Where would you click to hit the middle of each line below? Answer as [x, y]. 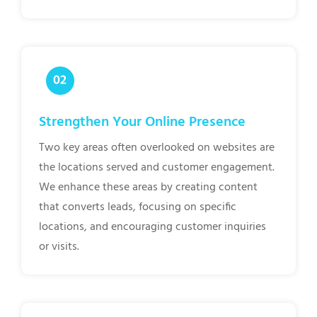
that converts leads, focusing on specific [138, 207]
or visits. [59, 247]
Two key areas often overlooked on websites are [157, 148]
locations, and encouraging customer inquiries [152, 227]
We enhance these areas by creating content [148, 187]
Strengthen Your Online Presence [142, 122]
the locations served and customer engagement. [157, 167]
